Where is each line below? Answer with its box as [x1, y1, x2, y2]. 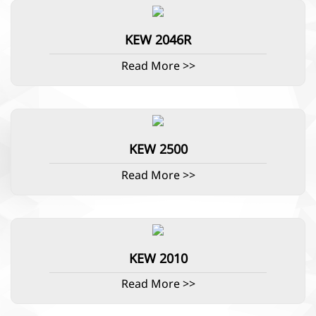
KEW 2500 [128, 140, 188, 159]
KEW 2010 [128, 249, 188, 269]
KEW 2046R [125, 31, 191, 51]
